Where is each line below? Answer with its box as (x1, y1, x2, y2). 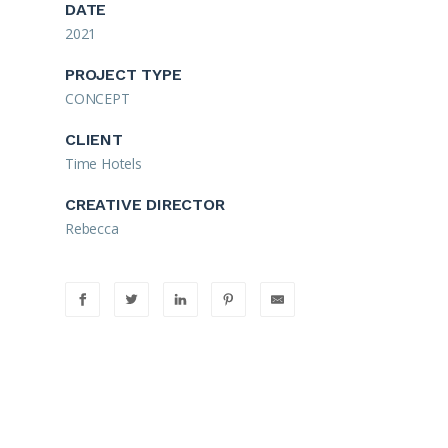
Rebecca (65, 219, 119, 238)
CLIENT (65, 130, 123, 149)
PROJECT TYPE (65, 65, 182, 84)
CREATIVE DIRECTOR (65, 195, 225, 214)
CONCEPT (65, 89, 130, 108)
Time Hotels (65, 154, 142, 173)
